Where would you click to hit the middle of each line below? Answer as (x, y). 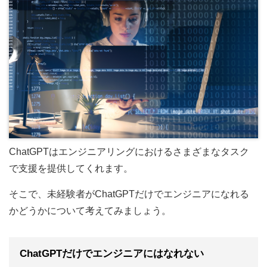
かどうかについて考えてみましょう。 (90, 211)
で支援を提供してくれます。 (71, 169)
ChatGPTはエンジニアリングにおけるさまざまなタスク (129, 152)
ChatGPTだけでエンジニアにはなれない (112, 254)
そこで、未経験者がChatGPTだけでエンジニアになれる (129, 194)
